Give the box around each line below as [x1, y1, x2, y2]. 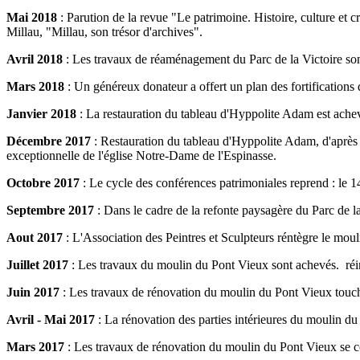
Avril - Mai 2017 [6, 313, 95, 327]
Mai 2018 [6, 10, 57, 25]
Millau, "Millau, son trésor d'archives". [6, 25, 202, 39]
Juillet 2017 [6, 258, 68, 272]
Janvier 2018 [6, 107, 76, 121]
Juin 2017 [6, 285, 59, 300]
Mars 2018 [6, 80, 64, 94]
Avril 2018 [6, 52, 63, 67]
